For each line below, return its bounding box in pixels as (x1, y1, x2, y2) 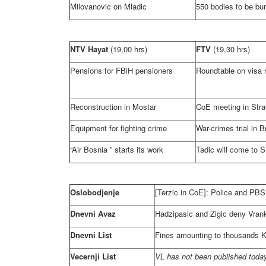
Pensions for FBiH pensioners (70, 65, 173, 76)
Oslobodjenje (70, 186, 119, 198)
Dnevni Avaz (70, 208, 116, 219)
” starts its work (110, 144, 163, 155)
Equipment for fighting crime (70, 122, 167, 134)
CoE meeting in (196, 101, 251, 112)
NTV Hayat (70, 43, 108, 55)
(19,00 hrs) (110, 43, 147, 55)
